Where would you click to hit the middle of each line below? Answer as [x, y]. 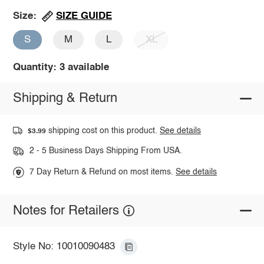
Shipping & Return [65, 99]
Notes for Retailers [66, 211]
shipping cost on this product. [103, 131]
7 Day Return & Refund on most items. [103, 172]
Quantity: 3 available [61, 67]
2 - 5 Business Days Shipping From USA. [105, 151]
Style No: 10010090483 [64, 247]
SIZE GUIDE [84, 16]
